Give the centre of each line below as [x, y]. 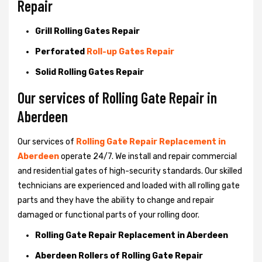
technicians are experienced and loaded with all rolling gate [129, 185]
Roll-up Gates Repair [130, 51]
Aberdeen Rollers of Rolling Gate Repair [119, 256]
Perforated [61, 51]
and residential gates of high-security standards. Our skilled [130, 171]
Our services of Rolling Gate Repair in [117, 97]
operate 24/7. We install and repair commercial [149, 156]
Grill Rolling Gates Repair [87, 31]
